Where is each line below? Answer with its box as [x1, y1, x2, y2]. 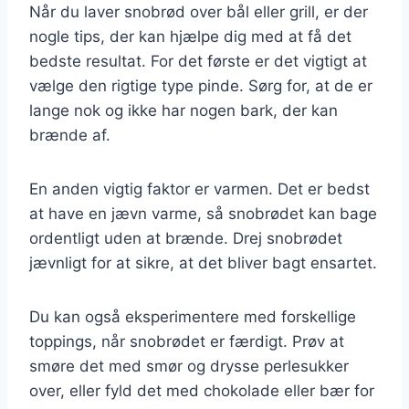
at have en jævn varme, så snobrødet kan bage [29, 204, 377, 223]
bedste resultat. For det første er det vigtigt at [29, 51, 367, 70]
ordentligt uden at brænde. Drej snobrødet [29, 228, 342, 247]
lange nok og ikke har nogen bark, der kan [29, 100, 338, 120]
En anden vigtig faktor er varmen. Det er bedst [29, 179, 370, 198]
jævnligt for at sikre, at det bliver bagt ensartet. [29, 253, 377, 272]
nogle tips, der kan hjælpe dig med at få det [29, 26, 351, 46]
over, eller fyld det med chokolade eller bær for [29, 381, 374, 400]
